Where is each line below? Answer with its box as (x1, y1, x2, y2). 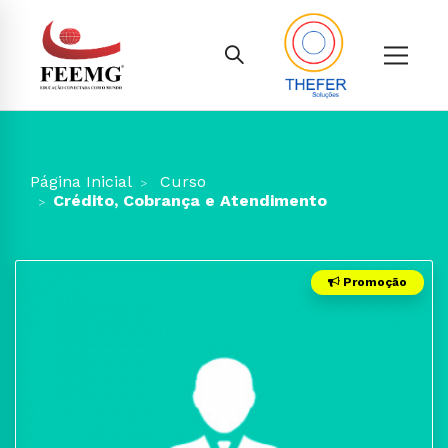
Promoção (340, 275, 407, 289)
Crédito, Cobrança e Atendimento (53, 191, 327, 210)
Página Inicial (30, 172, 132, 191)
